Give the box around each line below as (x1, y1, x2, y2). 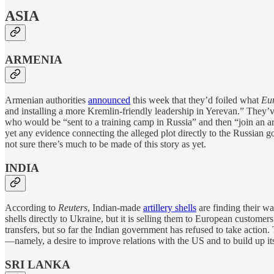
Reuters (58, 202, 87, 213)
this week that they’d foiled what (130, 94, 261, 105)
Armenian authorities (5, 94, 88, 105)
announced (88, 94, 130, 105)
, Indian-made (87, 202, 143, 213)
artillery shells (143, 202, 196, 213)
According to (5, 202, 58, 213)
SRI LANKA (5, 258, 70, 271)
